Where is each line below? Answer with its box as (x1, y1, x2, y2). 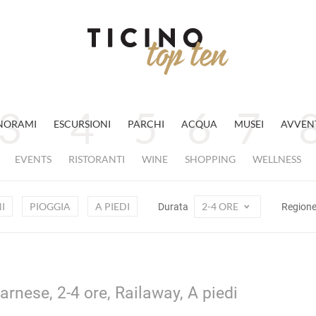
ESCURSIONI (53, 118, 111, 130)
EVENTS (15, 153, 51, 165)
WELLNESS (253, 153, 301, 165)
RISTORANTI (68, 153, 125, 165)
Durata (157, 201, 190, 212)
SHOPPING (185, 153, 236, 165)
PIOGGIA (29, 200, 71, 212)
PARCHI (127, 118, 164, 130)
